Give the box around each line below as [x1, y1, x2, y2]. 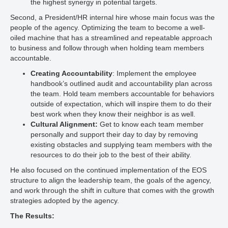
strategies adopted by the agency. [10, 196, 119, 205]
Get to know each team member [98, 120, 204, 128]
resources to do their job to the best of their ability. [31, 151, 191, 159]
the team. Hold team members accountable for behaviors [31, 90, 214, 98]
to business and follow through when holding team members [10, 44, 204, 52]
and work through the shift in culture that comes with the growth [10, 186, 214, 194]
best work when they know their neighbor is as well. [31, 110, 195, 118]
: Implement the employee [112, 69, 196, 77]
